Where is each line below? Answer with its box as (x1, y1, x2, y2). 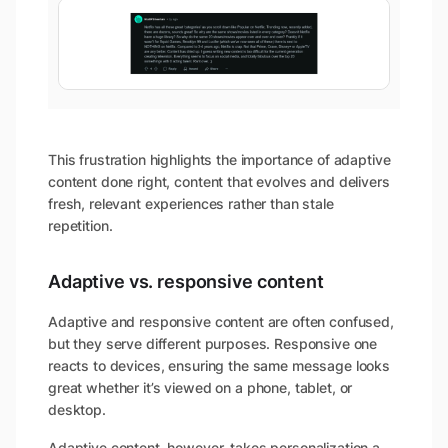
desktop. (48, 401, 110, 419)
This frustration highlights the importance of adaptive (48, 151, 391, 169)
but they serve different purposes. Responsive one (48, 335, 378, 353)
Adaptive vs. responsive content (48, 271, 324, 293)
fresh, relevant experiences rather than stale (48, 195, 334, 213)
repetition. (48, 217, 113, 235)
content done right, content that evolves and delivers (48, 173, 390, 191)
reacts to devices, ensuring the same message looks (48, 357, 390, 375)
